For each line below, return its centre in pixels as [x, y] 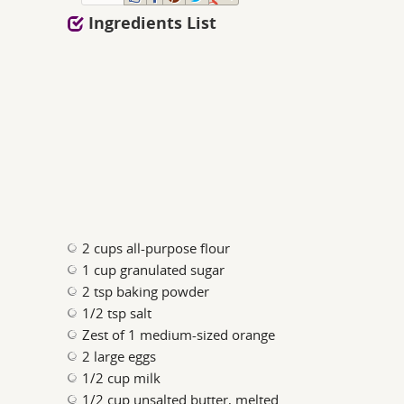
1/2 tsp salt [117, 313]
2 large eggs [119, 357]
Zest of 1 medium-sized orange [179, 335]
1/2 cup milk [122, 378]
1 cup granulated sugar [154, 270]
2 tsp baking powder [146, 292]
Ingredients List [151, 23]
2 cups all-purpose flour [156, 248]
